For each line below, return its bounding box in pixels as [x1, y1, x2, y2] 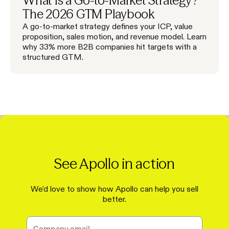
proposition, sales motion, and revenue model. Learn [22, 32, 207, 40]
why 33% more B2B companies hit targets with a [22, 42, 197, 51]
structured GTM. [22, 52, 83, 61]
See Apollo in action [54, 154, 175, 172]
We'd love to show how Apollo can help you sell [31, 184, 198, 193]
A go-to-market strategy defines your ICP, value [22, 21, 193, 30]
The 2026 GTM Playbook [22, 6, 155, 21]
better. [103, 194, 126, 203]
